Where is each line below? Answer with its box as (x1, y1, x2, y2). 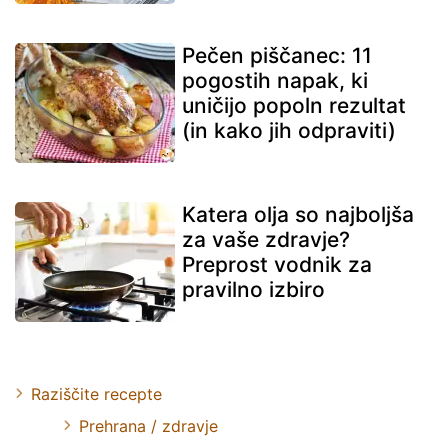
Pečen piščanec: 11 (182, 42, 372, 68)
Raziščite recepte (31, 383, 162, 404)
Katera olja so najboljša (182, 201, 414, 227)
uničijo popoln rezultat (182, 92, 406, 118)
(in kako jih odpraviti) (182, 117, 396, 143)
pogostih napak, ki (182, 67, 368, 93)
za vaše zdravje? (182, 226, 350, 252)
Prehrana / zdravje (79, 415, 218, 436)
